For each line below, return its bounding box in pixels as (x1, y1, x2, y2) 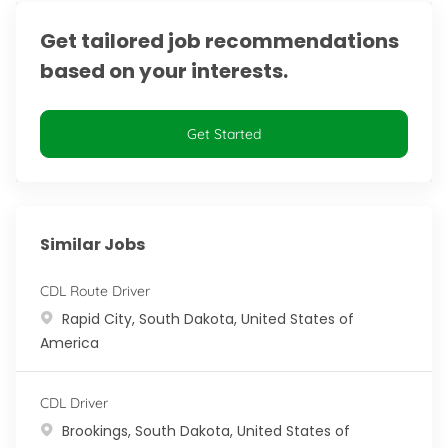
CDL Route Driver (40, 281, 150, 300)
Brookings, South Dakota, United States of (62, 420, 350, 441)
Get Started (187, 124, 261, 143)
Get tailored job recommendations (40, 26, 399, 55)
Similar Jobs (40, 232, 145, 256)
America (40, 332, 99, 353)
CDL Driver (40, 393, 108, 412)
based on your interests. (40, 56, 288, 85)
